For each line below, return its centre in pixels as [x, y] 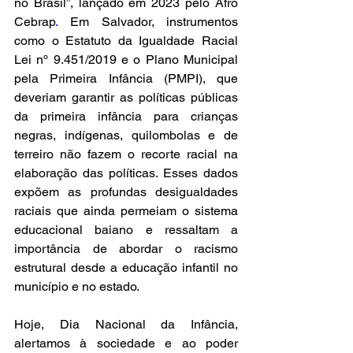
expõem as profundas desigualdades [126, 192]
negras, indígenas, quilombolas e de [126, 135]
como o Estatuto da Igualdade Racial [126, 41]
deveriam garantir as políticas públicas [126, 97]
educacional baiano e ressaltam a [126, 230]
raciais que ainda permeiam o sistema [126, 211]
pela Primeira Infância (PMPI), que [126, 78]
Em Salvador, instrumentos [148, 22]
